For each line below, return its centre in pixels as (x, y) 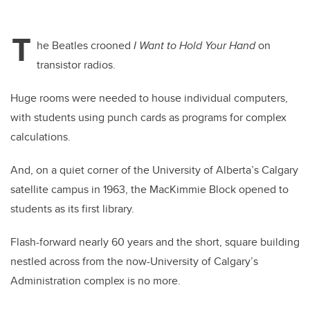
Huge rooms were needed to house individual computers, (149, 98)
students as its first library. (72, 209)
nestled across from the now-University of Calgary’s (134, 262)
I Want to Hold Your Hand (194, 46)
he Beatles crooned (85, 46)
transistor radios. (76, 65)
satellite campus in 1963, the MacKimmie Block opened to (149, 190)
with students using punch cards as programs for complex (148, 118)
